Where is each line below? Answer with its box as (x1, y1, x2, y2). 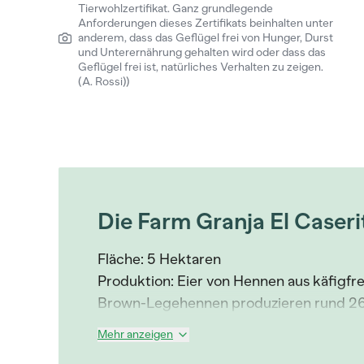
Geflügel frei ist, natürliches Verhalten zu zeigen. (78, 60, 323, 74)
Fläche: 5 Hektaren (97, 250, 221, 268)
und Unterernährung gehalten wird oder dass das (78, 45, 326, 59)
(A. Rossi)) (78, 75, 130, 89)
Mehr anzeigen (97, 327, 173, 341)
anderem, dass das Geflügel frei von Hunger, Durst (78, 31, 333, 45)
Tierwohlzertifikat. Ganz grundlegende (78, 2, 273, 15)
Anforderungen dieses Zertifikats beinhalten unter (78, 16, 333, 30)
